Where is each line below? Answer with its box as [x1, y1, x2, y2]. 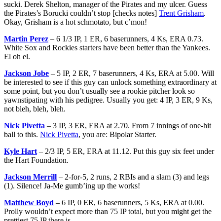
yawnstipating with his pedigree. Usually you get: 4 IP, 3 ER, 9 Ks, [4, 95, 213, 104]
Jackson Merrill [4, 172, 57, 181]
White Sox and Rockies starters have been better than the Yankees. [4, 43, 210, 52]
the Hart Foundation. [4, 155, 69, 164]
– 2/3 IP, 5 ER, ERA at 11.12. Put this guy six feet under [37, 147, 214, 155]
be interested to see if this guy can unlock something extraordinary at [4, 77, 217, 86]
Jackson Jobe [4, 69, 49, 77]
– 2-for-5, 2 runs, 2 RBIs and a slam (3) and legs [57, 172, 209, 181]
